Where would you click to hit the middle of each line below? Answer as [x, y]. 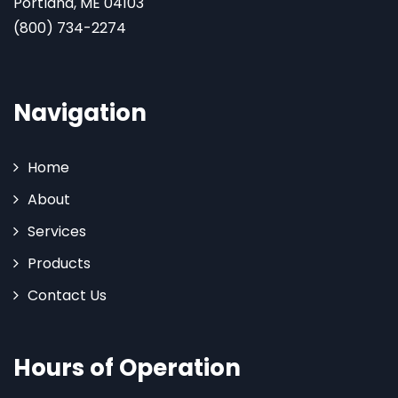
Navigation [80, 113]
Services [57, 232]
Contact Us [67, 296]
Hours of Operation [127, 368]
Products [59, 264]
